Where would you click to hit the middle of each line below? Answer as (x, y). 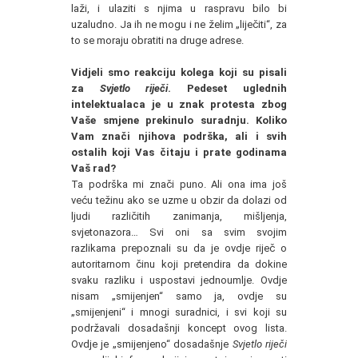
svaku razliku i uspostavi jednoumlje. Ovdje (179, 280)
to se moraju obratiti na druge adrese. (157, 40)
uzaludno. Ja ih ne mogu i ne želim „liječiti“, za (179, 24)
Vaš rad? (93, 168)
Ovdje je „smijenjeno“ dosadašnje (152, 344)
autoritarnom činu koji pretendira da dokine (179, 264)
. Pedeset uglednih (227, 88)
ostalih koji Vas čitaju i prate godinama (179, 152)
